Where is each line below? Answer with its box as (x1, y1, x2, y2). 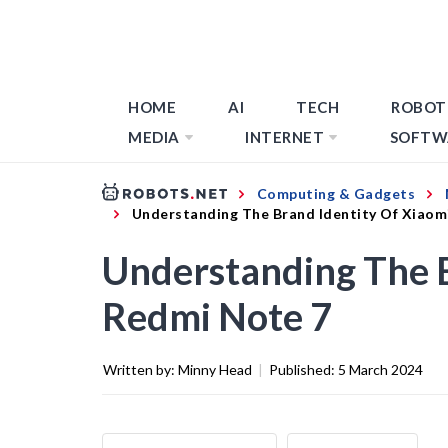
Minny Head (178, 360, 252, 378)
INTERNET (245, 128, 324, 146)
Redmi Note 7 (102, 292, 332, 339)
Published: (269, 360, 338, 378)
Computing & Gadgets (256, 184, 415, 202)
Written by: (103, 360, 178, 378)
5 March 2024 (338, 360, 423, 378)
